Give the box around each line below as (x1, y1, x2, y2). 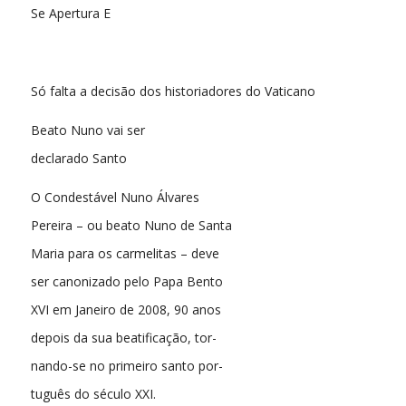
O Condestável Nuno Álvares (30, 188, 199, 206)
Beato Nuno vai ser (30, 121, 145, 139)
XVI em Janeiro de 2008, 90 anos (30, 300, 221, 318)
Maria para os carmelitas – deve (30, 244, 219, 262)
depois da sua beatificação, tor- (30, 328, 217, 346)
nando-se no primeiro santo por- (30, 356, 223, 374)
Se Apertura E (30, 5, 111, 23)
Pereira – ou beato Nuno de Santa (30, 216, 232, 234)
